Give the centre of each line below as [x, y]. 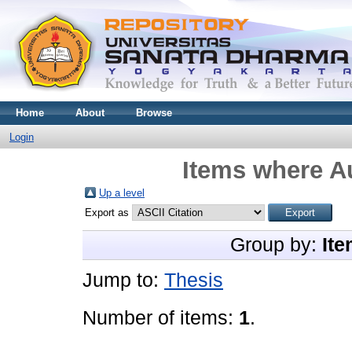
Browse [154, 113]
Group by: [276, 245]
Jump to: [123, 280]
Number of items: [161, 318]
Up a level [122, 193]
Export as [108, 213]
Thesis [194, 280]
